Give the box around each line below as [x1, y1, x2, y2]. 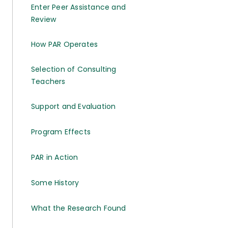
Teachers [31, 76, 66, 87]
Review [31, 14, 56, 24]
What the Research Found [31, 203, 126, 213]
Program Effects [31, 127, 91, 137]
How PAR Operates [31, 39, 98, 49]
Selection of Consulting [31, 64, 117, 74]
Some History [31, 178, 79, 188]
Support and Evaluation [31, 101, 116, 111]
